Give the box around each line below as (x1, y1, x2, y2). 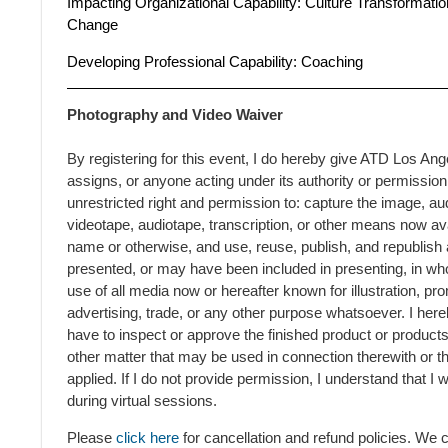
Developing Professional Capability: (67, 53, 297, 71)
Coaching (301, 53, 363, 71)
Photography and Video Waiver (67, 106, 283, 124)
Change (67, 16, 118, 34)
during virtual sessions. (67, 392, 217, 410)
